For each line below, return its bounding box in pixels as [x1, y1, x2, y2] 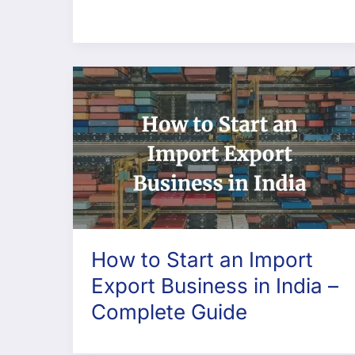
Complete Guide [90, 300, 247, 325]
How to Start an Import [90, 247, 313, 273]
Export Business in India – [90, 273, 338, 299]
